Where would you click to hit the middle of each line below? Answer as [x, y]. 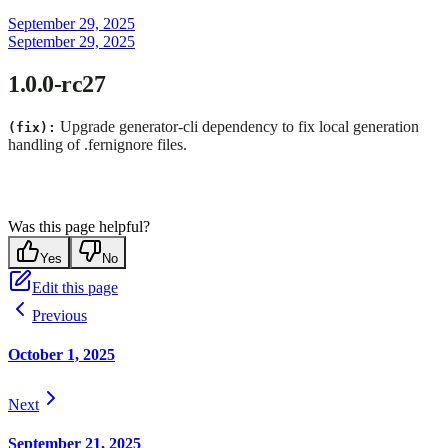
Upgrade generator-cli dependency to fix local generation [237, 127]
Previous [59, 316]
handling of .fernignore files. [97, 145]
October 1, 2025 [61, 355]
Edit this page [75, 288]
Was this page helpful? [79, 227]
